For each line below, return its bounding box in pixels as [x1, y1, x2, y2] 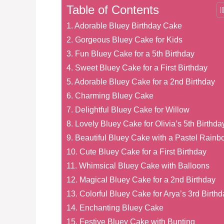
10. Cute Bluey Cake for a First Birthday [66, 146, 206, 156]
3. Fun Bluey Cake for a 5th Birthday [66, 48, 194, 58]
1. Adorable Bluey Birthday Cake [66, 20, 182, 30]
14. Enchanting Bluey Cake [66, 202, 163, 212]
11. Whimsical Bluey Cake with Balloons [66, 160, 209, 170]
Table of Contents [66, 2, 159, 16]
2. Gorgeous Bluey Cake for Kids [66, 34, 182, 44]
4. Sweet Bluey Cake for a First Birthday [66, 62, 207, 72]
